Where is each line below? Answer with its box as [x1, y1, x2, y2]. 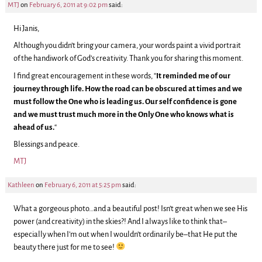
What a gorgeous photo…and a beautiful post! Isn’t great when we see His [13, 204, 248, 213]
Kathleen [7, 181, 35, 189]
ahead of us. [13, 122, 55, 132]
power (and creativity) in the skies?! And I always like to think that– [13, 216, 227, 226]
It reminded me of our [156, 71, 231, 80]
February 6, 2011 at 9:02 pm [29, 1, 108, 9]
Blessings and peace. [13, 139, 80, 149]
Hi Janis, [13, 24, 40, 33]
